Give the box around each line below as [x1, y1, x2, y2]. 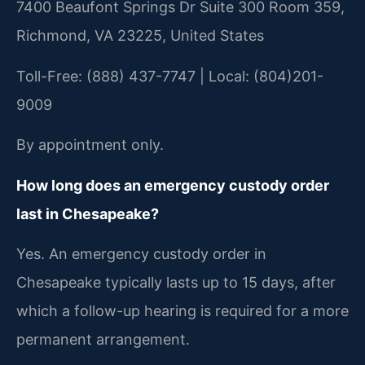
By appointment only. [16, 136, 164, 154]
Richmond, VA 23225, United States [16, 27, 264, 45]
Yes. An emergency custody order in [16, 244, 266, 262]
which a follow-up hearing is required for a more [16, 301, 349, 319]
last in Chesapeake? [16, 204, 159, 222]
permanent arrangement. [16, 330, 190, 348]
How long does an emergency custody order [16, 176, 329, 194]
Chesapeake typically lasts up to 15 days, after [16, 273, 336, 291]
